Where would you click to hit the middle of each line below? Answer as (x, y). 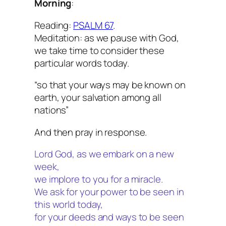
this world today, (69, 205)
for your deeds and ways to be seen (109, 217)
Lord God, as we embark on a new (104, 154)
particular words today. (82, 63)
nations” (52, 110)
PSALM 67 (93, 25)
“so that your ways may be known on (110, 85)
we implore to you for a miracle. (99, 179)
